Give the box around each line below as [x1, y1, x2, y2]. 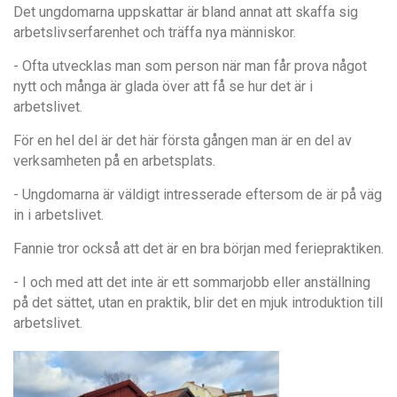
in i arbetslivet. [13, 206, 104, 223]
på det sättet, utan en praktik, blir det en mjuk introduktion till [13, 293, 383, 311]
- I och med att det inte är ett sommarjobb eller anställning [13, 273, 370, 291]
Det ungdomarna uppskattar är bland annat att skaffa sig [13, 3, 358, 20]
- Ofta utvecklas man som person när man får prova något [13, 57, 367, 74]
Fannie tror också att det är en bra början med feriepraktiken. [13, 239, 384, 257]
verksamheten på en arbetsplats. [13, 152, 215, 169]
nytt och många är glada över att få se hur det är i [13, 77, 313, 95]
